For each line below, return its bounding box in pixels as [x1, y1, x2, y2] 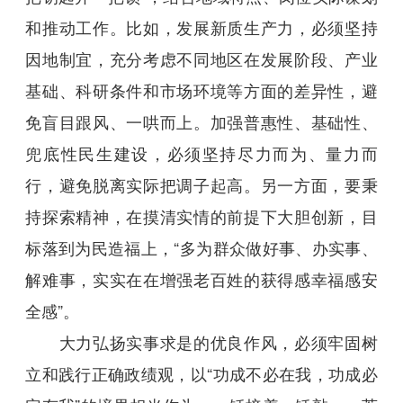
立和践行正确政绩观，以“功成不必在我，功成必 [25, 362, 378, 386]
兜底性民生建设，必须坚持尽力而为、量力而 [25, 141, 378, 166]
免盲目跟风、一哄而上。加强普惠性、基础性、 [25, 110, 378, 134]
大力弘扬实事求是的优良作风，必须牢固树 [25, 330, 378, 354]
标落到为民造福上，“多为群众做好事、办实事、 [25, 236, 378, 260]
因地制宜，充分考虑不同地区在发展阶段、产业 [25, 47, 378, 71]
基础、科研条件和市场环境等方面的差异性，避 [25, 78, 378, 103]
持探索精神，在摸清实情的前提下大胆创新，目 [25, 204, 378, 228]
